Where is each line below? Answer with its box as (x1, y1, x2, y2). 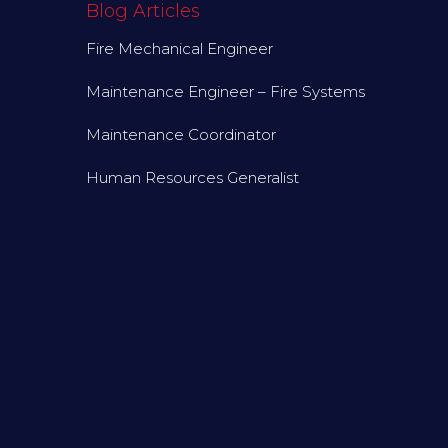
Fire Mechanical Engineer (86, 39, 273, 59)
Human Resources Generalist (86, 168, 299, 188)
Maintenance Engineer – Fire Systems (86, 82, 365, 102)
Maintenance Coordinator (86, 125, 276, 145)
